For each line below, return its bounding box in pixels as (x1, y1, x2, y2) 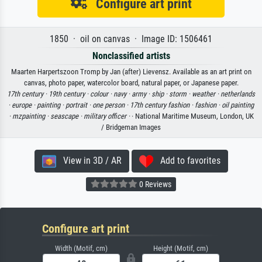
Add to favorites (153, 155, 220, 167)
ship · (151, 89, 169, 99)
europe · (12, 101, 37, 110)
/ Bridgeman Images (101, 123, 161, 132)
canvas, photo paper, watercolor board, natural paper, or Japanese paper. (23, 78, 239, 88)
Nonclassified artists (92, 50, 170, 62)
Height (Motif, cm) (153, 244, 208, 253)
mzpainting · (12, 112, 50, 121)
